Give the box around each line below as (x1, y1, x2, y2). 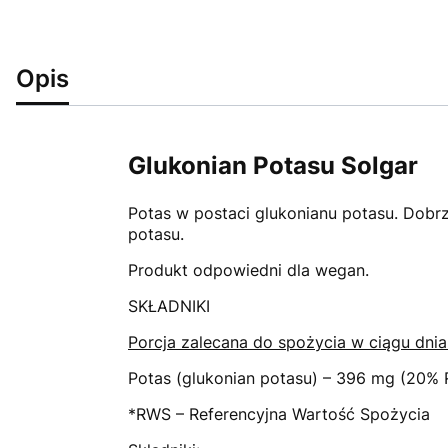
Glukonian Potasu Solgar (128, 151, 418, 181)
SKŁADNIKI (128, 295, 210, 316)
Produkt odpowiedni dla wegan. (128, 259, 369, 280)
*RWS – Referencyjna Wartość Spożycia (128, 403, 430, 424)
